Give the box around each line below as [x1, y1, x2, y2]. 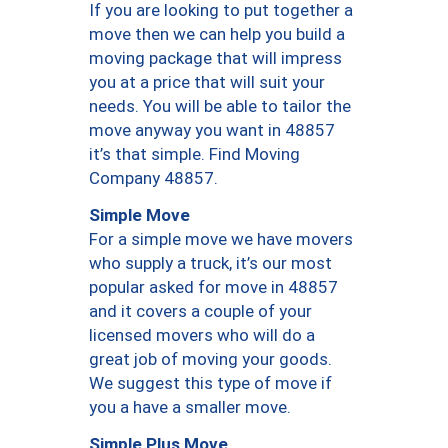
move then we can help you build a [89, 24, 345, 45]
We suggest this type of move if [89, 373, 332, 394]
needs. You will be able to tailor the [89, 96, 351, 117]
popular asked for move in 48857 [89, 277, 338, 298]
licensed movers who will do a [89, 325, 315, 346]
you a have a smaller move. [89, 397, 291, 418]
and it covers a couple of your [89, 301, 312, 322]
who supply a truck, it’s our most [89, 253, 332, 274]
